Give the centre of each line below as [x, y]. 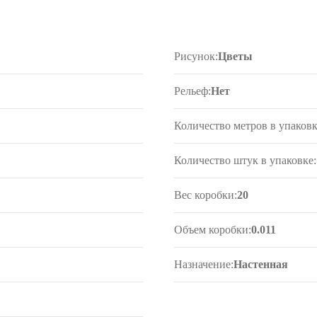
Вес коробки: [206, 195]
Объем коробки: [213, 230]
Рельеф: [193, 91]
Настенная [261, 264]
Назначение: [204, 264]
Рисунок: [196, 56]
